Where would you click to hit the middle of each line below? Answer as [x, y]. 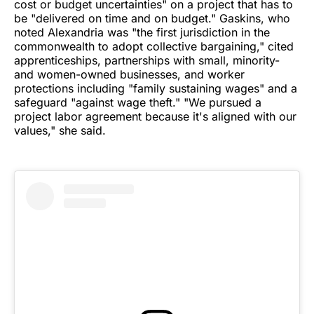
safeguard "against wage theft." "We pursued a [138, 102]
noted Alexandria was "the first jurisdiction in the [142, 32]
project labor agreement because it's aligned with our [155, 116]
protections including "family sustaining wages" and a [156, 88]
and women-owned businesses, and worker [129, 74]
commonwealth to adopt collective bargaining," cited [154, 46]
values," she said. [60, 130]
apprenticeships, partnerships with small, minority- [147, 60]
